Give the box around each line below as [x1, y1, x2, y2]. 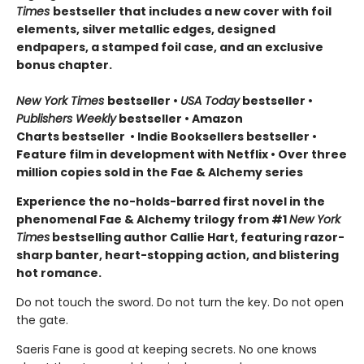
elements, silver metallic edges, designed [16, 21, 275, 38]
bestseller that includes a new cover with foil [53, 3, 331, 20]
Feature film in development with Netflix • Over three [16, 146, 347, 163]
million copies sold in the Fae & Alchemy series [16, 164, 303, 181]
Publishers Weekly [16, 110, 116, 128]
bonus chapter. [16, 57, 115, 74]
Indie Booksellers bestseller [137, 128, 310, 145]
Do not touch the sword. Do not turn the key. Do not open [16, 294, 344, 311]
